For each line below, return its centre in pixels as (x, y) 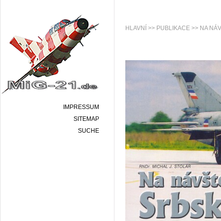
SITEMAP (86, 119)
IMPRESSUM (81, 107)
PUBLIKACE (173, 28)
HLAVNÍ (136, 28)
